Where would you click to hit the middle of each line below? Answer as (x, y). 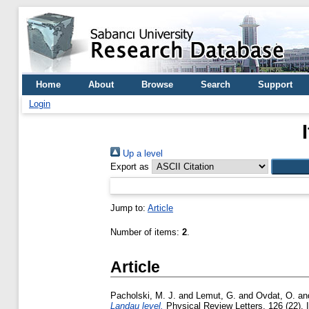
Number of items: (146, 232)
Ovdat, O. (276, 296)
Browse (157, 84)
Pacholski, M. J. (143, 296)
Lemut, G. (216, 296)
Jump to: (129, 208)
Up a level (141, 153)
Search (216, 84)
